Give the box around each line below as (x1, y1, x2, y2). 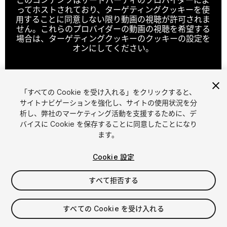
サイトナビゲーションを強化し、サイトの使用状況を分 (19, 98, 197, 107)
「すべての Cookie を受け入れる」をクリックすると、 (20, 88, 197, 96)
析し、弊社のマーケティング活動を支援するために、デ (20, 109, 197, 118)
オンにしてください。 (72, 43, 154, 53)
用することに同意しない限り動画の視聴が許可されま (16, 14, 211, 24)
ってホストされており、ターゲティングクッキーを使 (16, 4, 210, 15)
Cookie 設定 (92, 153, 135, 161)
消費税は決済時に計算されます (5, 214, 104, 223)
